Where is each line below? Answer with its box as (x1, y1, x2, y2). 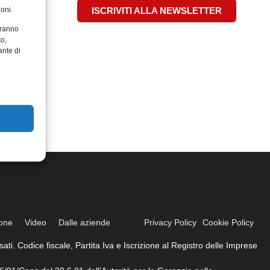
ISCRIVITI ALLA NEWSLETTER (92, 5, 222, 16)
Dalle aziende (58, 218, 111, 228)
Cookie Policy (202, 218, 254, 228)
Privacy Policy (144, 218, 197, 228)
